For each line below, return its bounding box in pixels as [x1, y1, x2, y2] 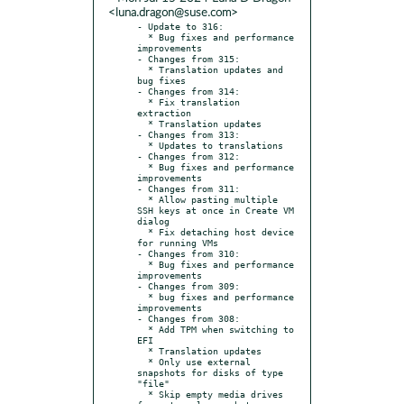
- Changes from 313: [137, 128, 240, 140]
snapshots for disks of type [137, 366, 283, 378]
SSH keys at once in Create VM [137, 204, 294, 216]
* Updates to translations [137, 139, 148, 151]
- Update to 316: [137, 20, 224, 32]
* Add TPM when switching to [137, 323, 148, 335]
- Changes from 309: [137, 280, 240, 291]
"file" [137, 377, 170, 389]
